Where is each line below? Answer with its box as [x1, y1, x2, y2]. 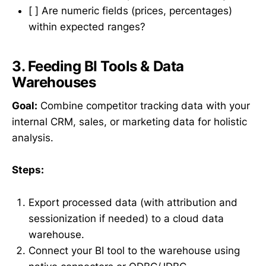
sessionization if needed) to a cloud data [28, 212, 224, 224]
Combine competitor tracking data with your [37, 100, 250, 112]
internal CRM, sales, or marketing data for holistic [12, 116, 247, 128]
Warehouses [12, 73, 96, 91]
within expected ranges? [28, 21, 145, 33]
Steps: [12, 164, 44, 176]
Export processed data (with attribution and [28, 196, 237, 208]
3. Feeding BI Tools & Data [12, 57, 184, 75]
